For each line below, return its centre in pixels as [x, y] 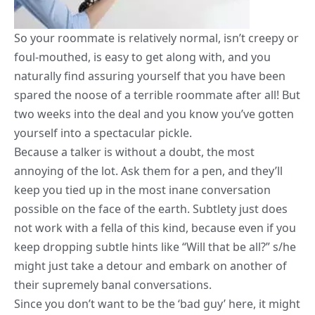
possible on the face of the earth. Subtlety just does [151, 209]
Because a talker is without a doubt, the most [134, 152]
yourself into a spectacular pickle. [103, 133]
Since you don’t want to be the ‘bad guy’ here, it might [157, 304]
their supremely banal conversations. [113, 285]
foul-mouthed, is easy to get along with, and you [142, 57]
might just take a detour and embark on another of [150, 266]
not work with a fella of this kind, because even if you [155, 228]
